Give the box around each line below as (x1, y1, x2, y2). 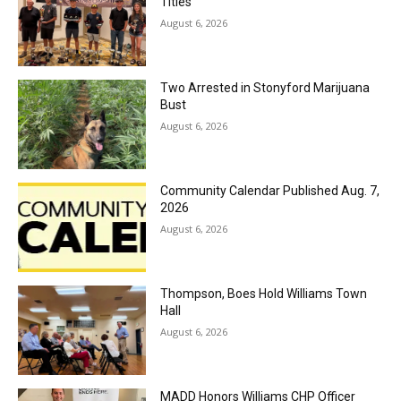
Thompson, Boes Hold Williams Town (159, 286, 367, 302)
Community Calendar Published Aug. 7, (159, 183, 380, 199)
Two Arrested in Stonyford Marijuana (159, 81, 370, 96)
